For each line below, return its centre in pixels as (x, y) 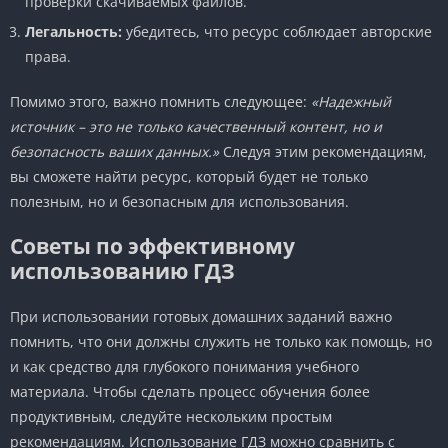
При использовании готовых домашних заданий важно (201, 316)
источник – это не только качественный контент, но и (196, 126)
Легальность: (73, 31)
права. (48, 56)
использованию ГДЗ (122, 270)
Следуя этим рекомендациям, (323, 151)
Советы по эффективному (152, 245)
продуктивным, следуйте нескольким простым (171, 416)
